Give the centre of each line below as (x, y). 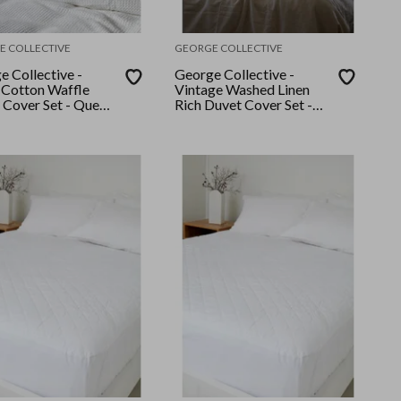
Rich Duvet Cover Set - (244, 105)
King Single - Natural (238, 120)
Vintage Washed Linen (243, 90)
